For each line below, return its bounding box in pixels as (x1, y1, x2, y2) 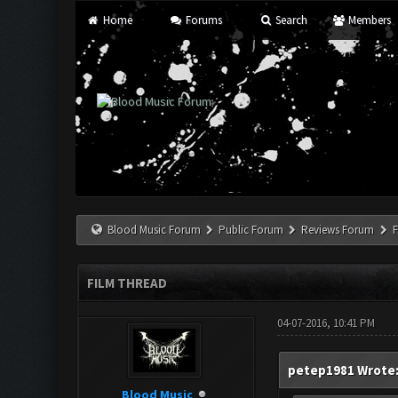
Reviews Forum (301, 222, 375, 237)
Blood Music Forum (107, 222, 202, 237)
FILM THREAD (86, 275, 167, 291)
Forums (183, 12, 223, 28)
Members (345, 12, 391, 28)
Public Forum (219, 222, 284, 237)
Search (273, 12, 308, 28)
